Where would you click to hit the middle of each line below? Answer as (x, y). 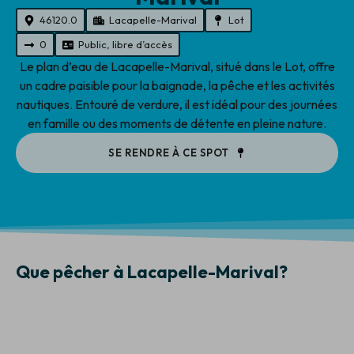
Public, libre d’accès (125, 45)
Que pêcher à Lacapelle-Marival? (152, 271)
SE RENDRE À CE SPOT (169, 153)
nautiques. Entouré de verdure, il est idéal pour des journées (177, 105)
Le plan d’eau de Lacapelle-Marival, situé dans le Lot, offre (177, 67)
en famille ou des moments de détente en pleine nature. (177, 124)
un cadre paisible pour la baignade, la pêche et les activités (177, 86)
